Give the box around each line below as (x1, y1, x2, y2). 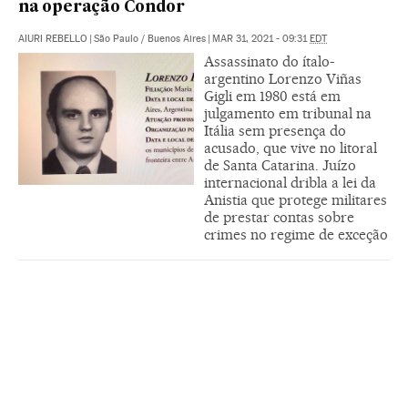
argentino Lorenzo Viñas (204, 70, 362, 88)
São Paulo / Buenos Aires (94, 33, 206, 46)
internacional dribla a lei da (204, 174, 376, 192)
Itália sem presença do (204, 122, 346, 140)
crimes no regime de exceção (204, 226, 388, 244)
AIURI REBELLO (18, 33, 87, 46)
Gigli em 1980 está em (204, 87, 341, 106)
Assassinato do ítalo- (204, 53, 334, 71)
